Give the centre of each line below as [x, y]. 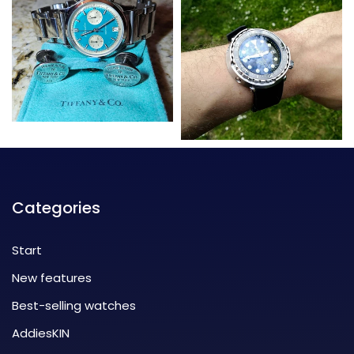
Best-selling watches [74, 305]
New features [52, 277]
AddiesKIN [41, 333]
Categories [56, 207]
